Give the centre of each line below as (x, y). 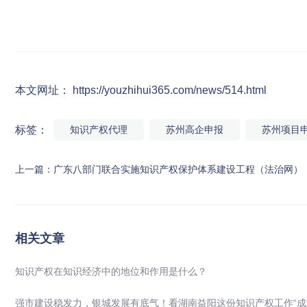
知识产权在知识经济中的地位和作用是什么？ (111, 272)
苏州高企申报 (195, 130)
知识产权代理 (99, 130)
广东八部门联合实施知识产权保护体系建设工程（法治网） (178, 170)
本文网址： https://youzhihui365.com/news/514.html (141, 90)
